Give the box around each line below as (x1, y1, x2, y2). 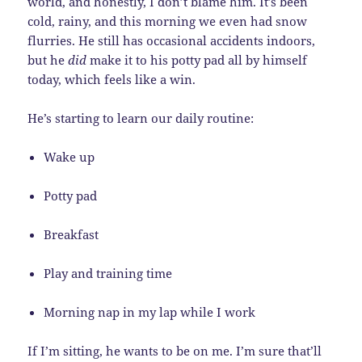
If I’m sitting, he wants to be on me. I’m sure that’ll (27, 343, 322, 360)
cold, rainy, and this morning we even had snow (27, 13, 308, 30)
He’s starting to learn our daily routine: (27, 110, 255, 127)
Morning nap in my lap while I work (44, 304, 256, 321)
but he (27, 52, 69, 69)
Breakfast (44, 226, 99, 243)
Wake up (44, 149, 95, 166)
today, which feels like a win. (27, 71, 196, 88)
